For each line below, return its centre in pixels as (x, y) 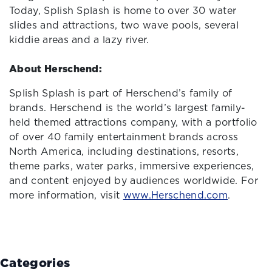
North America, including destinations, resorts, (124, 151)
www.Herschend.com (175, 195)
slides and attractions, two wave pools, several (124, 25)
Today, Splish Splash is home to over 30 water (123, 10)
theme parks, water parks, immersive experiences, (132, 165)
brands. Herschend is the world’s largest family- (127, 107)
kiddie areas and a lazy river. (79, 39)
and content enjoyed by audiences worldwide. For (134, 180)
